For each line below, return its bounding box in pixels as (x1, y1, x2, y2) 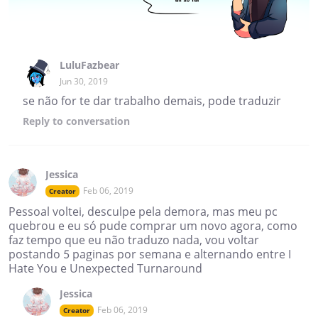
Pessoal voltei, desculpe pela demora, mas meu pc (9, 204, 278, 220)
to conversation (50, 114, 130, 128)
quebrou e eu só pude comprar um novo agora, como (9, 218, 297, 234)
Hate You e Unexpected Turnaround (9, 261, 202, 277)
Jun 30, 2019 (60, 75, 108, 88)
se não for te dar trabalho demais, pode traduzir (23, 93, 281, 109)
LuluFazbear (60, 58, 119, 72)
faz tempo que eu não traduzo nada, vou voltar (9, 232, 259, 248)
